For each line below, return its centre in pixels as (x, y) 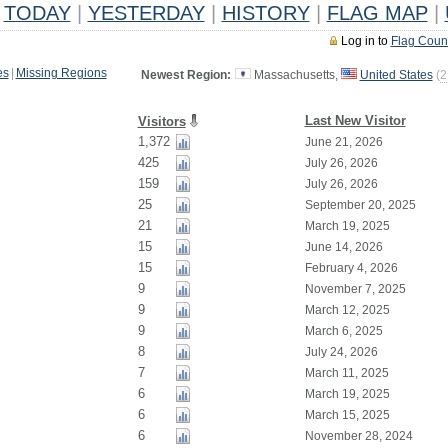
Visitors (161, 121)
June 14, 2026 (343, 247)
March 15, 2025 (347, 415)
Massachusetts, (295, 75)
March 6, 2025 (343, 331)
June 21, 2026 (343, 142)
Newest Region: (185, 75)
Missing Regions (61, 73)
